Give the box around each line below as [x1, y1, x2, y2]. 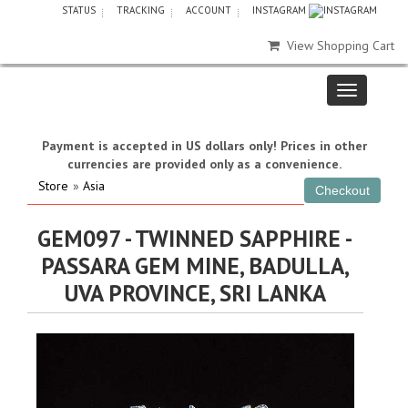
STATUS [62, 4, 96, 16]
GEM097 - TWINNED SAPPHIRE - [37, 223, 353, 253]
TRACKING [117, 4, 165, 16]
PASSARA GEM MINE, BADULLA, [40, 250, 350, 280]
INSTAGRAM [252, 4, 309, 16]
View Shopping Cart [287, 37, 394, 54]
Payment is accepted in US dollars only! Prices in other [41, 138, 367, 154]
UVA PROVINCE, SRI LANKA [64, 278, 326, 308]
